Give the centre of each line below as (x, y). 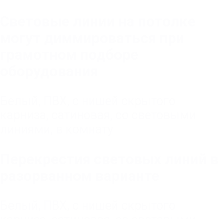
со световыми (156, 115)
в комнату (85, 130)
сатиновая (81, 115)
